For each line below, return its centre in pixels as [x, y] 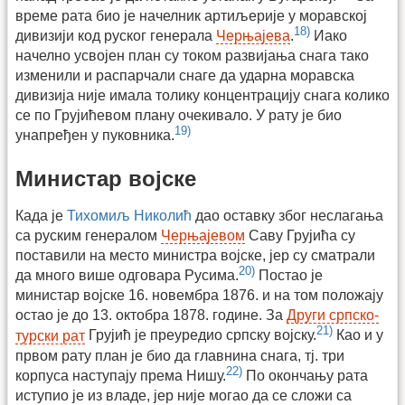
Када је [41, 215]
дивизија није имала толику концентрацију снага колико [202, 96]
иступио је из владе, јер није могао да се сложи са [184, 395]
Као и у [358, 335]
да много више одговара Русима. [127, 276]
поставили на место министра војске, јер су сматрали [195, 255]
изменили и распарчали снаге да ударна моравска [185, 76]
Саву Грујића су [300, 235]
